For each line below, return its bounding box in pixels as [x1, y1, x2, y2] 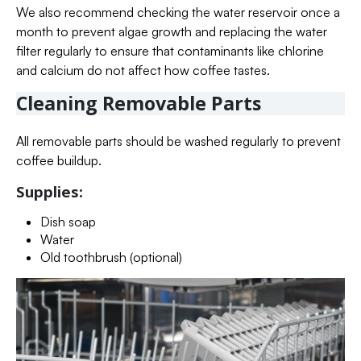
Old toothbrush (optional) [39, 249, 182, 266]
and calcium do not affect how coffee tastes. [16, 62, 270, 79]
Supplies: [16, 181, 83, 202]
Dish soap [39, 214, 96, 230]
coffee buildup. [16, 152, 102, 169]
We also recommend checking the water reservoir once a [16, 4, 340, 21]
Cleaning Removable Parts [16, 90, 261, 117]
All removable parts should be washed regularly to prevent [16, 133, 341, 150]
